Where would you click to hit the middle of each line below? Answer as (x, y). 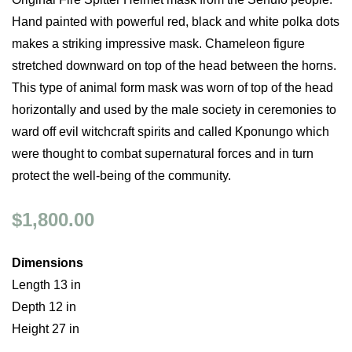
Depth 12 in (44, 307)
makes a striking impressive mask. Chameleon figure (158, 44)
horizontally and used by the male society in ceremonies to (174, 110)
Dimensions (48, 263)
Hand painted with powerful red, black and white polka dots (176, 22)
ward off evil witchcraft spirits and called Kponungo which (170, 132)
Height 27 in (46, 329)
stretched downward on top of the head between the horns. (174, 66)
